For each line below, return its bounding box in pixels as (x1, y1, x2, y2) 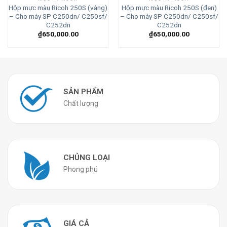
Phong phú (63, 165, 98, 174)
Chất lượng (63, 99, 98, 108)
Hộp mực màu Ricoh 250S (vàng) (9, 4, 107, 12)
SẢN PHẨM (63, 87, 103, 97)
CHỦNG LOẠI (63, 153, 110, 163)
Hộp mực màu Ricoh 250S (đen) (121, 4, 217, 12)
